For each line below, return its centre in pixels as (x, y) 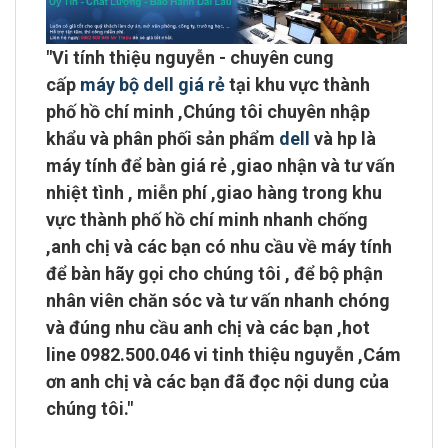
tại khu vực (274, 84)
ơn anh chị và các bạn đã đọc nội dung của (217, 381)
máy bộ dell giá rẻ (152, 84)
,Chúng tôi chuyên (252, 111)
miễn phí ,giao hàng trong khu (259, 192)
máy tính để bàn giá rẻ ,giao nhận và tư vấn (220, 165)
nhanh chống (313, 219)
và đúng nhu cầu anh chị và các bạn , (194, 327)
